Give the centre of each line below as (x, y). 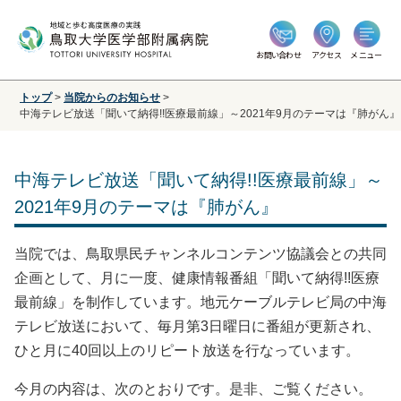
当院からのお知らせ (112, 98)
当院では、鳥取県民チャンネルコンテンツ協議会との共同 (200, 254)
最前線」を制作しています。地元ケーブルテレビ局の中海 (200, 302)
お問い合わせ (279, 55)
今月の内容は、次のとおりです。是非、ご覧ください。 (193, 389)
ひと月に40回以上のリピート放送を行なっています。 (187, 350)
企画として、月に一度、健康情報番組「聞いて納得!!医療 (197, 278)
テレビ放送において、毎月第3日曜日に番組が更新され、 (197, 326)
